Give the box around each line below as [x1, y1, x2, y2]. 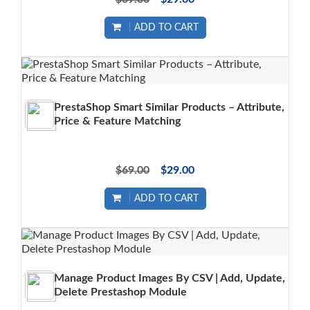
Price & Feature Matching [54, 116, 181, 127]
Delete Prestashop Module [54, 286, 187, 298]
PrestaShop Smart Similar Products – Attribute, [54, 102, 284, 113]
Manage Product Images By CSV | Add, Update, [54, 273, 285, 284]
